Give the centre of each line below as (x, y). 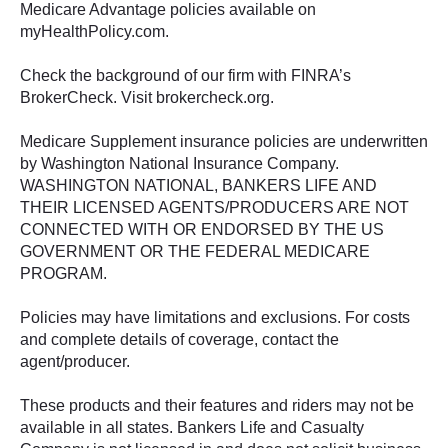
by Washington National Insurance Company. (179, 163)
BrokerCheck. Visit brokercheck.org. (147, 97)
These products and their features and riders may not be (217, 405)
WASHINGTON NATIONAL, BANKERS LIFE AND (198, 185)
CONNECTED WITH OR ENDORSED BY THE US (202, 229)
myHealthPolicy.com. (94, 31)
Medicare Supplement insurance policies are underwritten (224, 141)
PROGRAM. (63, 273)
